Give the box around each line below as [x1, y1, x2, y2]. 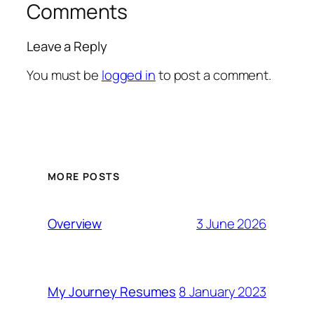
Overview [48, 214, 102, 233]
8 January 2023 [179, 282, 266, 301]
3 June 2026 [196, 214, 266, 233]
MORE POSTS [48, 170, 120, 183]
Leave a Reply [27, 37, 107, 56]
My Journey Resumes [48, 282, 177, 301]
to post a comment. [155, 65, 272, 84]
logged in [101, 65, 156, 84]
